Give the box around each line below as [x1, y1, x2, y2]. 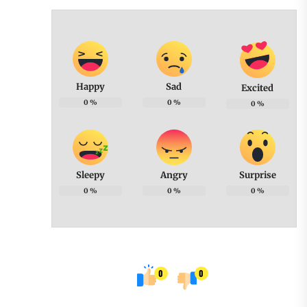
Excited [241, 82, 274, 94]
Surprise [238, 169, 276, 181]
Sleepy [75, 169, 105, 181]
